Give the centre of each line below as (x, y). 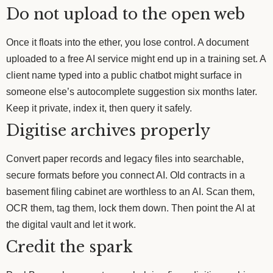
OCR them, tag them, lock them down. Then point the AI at (130, 208)
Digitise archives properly (108, 130)
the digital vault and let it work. (71, 224)
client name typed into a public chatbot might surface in (124, 75)
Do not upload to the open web (126, 14)
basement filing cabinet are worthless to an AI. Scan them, (130, 191)
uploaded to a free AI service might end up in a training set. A (136, 58)
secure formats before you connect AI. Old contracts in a (126, 175)
